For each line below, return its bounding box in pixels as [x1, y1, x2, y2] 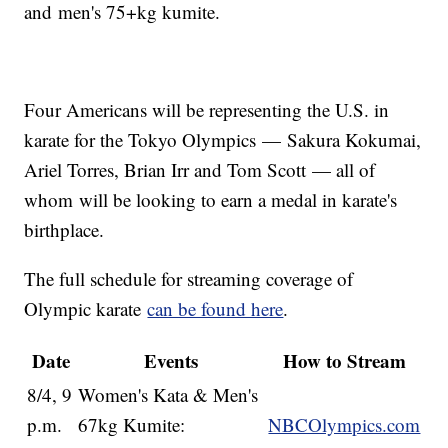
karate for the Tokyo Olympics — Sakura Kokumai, [24, 127, 422, 153]
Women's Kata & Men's [78, 382, 259, 408]
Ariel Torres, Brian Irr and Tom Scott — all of [24, 157, 376, 183]
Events [144, 347, 199, 375]
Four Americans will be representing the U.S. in [24, 97, 390, 123]
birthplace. [24, 217, 105, 243]
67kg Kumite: [78, 412, 186, 438]
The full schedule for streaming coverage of [24, 266, 354, 292]
